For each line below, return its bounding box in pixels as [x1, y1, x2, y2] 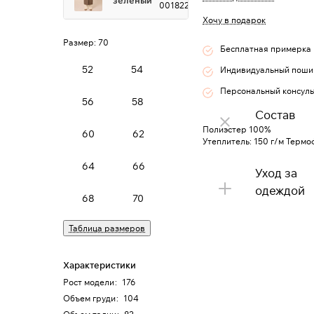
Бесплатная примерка [220, 43, 311, 54]
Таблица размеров [69, 223, 145, 233]
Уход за [255, 165, 297, 180]
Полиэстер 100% [203, 124, 271, 135]
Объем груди [63, 293, 116, 303]
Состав [255, 107, 295, 122]
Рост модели [63, 277, 114, 287]
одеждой [255, 183, 305, 198]
